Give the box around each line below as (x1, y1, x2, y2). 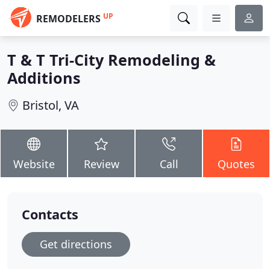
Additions (7, 67, 81, 88)
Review (83, 157, 119, 171)
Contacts (22, 206, 78, 223)
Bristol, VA (22, 97, 79, 113)
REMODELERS (36, 12, 101, 25)
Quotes (218, 157, 255, 171)
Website (13, 157, 55, 171)
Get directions (40, 237, 112, 251)
